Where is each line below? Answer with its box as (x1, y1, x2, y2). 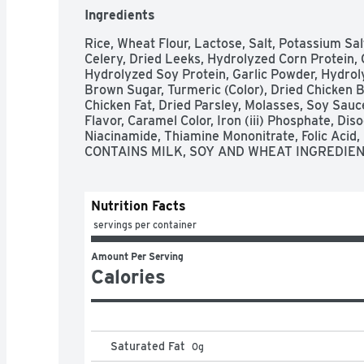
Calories (91, 264, 166, 288)
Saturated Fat (110, 339, 185, 353)
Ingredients (84, 6, 155, 23)
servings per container (93, 218, 197, 231)
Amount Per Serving (91, 249, 184, 262)
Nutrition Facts (91, 197, 186, 214)
